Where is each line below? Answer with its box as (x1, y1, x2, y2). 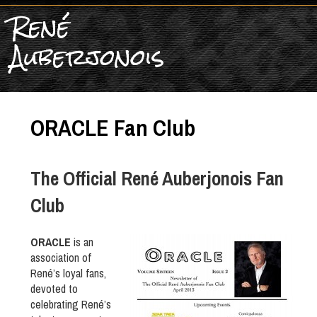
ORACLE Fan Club (30, 113, 195, 143)
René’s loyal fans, (30, 265, 106, 282)
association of (30, 250, 91, 266)
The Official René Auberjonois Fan (30, 166, 284, 191)
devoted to (30, 281, 78, 297)
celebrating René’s (30, 296, 111, 313)
